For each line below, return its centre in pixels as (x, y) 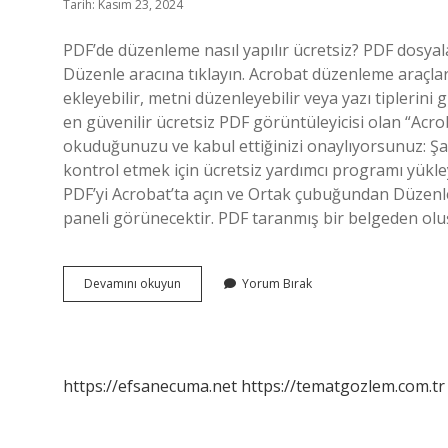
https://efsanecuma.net (150, 386)
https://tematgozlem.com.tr (343, 386)
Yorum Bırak (277, 283)
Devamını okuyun (132, 283)
